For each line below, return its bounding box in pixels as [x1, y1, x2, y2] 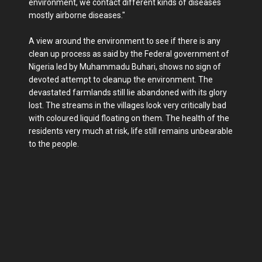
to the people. [29, 139, 79, 149]
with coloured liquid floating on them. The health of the [29, 113, 229, 123]
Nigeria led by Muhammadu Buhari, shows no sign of [29, 61, 221, 71]
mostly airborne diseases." [29, 10, 125, 20]
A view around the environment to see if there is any [29, 36, 220, 46]
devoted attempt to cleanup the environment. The [29, 74, 213, 84]
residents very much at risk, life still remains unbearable [29, 126, 233, 136]
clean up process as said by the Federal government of [29, 49, 229, 58]
